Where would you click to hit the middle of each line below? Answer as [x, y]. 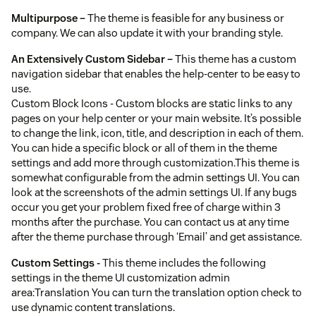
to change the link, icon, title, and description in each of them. [157, 133]
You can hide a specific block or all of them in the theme [144, 147]
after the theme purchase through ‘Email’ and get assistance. [157, 236]
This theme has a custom [235, 59]
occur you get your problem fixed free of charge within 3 [146, 207]
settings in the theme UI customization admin [121, 277]
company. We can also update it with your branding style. [147, 32]
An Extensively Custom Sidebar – [92, 59]
